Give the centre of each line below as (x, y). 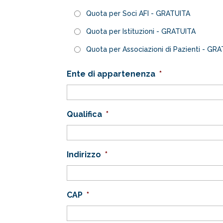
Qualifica (85, 114)
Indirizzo (84, 155)
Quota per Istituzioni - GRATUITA (141, 31)
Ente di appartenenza (111, 74)
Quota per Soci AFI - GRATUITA (138, 13)
